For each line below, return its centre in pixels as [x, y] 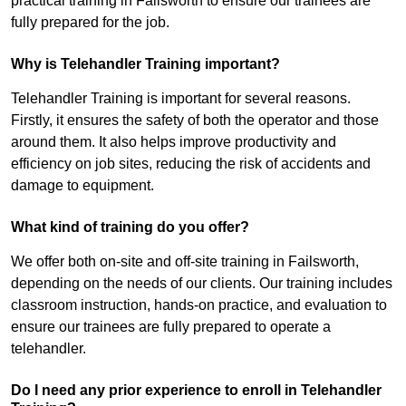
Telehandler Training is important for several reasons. [181, 99]
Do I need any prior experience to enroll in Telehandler [196, 391]
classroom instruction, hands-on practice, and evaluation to [199, 305]
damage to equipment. [82, 186]
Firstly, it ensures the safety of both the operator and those [195, 121]
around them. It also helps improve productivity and [174, 142]
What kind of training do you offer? [130, 227]
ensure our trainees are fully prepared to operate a [171, 327]
